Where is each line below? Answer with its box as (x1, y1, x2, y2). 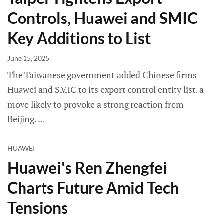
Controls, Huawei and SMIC (7, 8, 197, 28)
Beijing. (7, 113, 38, 125)
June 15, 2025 (7, 54, 49, 63)
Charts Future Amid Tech (7, 178, 179, 197)
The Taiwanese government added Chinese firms (7, 69, 197, 81)
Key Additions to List (7, 28, 151, 48)
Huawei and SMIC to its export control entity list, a (7, 84, 204, 96)
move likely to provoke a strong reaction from (7, 98, 184, 110)
